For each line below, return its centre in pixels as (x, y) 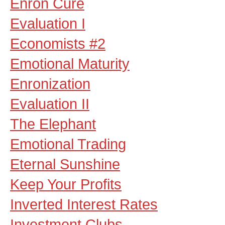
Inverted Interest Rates (84, 204)
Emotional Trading (68, 144)
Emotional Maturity (70, 64)
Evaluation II (50, 104)
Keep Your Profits (66, 184)
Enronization (50, 84)
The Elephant (53, 124)
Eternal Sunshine (65, 164)
